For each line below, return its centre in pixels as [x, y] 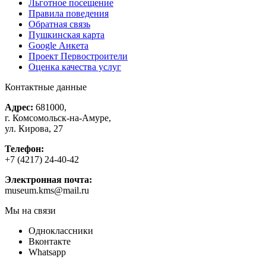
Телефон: [24, 149]
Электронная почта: [48, 180]
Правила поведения [69, 14]
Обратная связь [59, 24]
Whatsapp [47, 252]
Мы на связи [30, 211]
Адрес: [19, 107]
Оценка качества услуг [75, 67]
